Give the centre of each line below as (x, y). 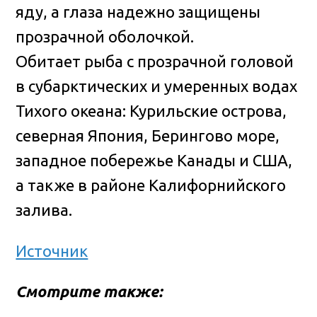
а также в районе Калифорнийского (151, 185)
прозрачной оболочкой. (105, 37)
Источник (52, 250)
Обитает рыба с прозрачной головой (155, 62)
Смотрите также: (90, 292)
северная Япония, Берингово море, (148, 136)
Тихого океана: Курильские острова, (151, 111)
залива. (44, 210)
